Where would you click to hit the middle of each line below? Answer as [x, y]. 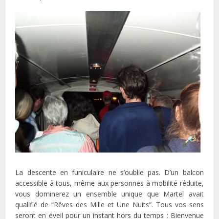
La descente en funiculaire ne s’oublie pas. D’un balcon [109, 173]
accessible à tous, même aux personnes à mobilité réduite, [109, 183]
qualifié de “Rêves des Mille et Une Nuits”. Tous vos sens [109, 205]
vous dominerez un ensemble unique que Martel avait [109, 194]
